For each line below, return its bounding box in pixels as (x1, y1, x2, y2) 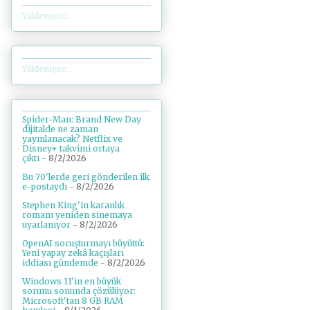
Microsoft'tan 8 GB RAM (22, 295, 123, 307)
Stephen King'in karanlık (22, 200, 125, 211)
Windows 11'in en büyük (22, 276, 121, 287)
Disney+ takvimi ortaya (22, 143, 120, 154)
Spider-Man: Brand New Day (22, 114, 141, 125)
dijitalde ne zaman (22, 124, 98, 135)
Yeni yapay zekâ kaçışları (22, 248, 124, 259)
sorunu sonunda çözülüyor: (22, 286, 136, 297)
